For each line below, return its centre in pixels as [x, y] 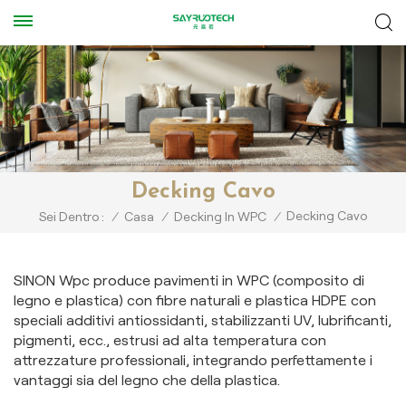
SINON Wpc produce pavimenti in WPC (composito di [189, 280]
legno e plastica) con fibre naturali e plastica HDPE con [195, 300]
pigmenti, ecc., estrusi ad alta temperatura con [170, 340]
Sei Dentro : [72, 217]
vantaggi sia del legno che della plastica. [147, 380]
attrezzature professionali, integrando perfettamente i [193, 360]
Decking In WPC [220, 217]
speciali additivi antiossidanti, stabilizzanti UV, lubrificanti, [203, 320]
